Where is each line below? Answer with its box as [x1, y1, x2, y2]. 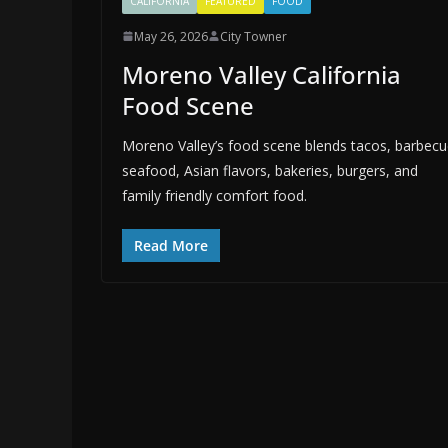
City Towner [220, 27, 287, 45]
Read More [134, 235, 208, 255]
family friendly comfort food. [122, 185, 307, 205]
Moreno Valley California [122, 57, 401, 91]
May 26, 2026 [134, 27, 208, 45]
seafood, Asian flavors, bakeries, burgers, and [122, 160, 418, 180]
